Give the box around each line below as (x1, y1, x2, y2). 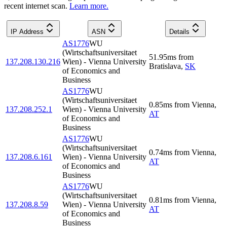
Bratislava (149, 61, 181, 70)
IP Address (10, 27, 44, 35)
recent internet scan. (4, 1, 67, 10)
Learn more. (69, 1, 108, 10)
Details (169, 27, 190, 35)
